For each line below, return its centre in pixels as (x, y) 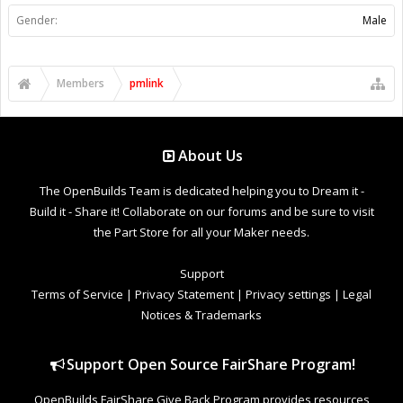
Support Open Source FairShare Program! (210, 364)
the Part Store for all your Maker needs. (201, 232)
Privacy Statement (184, 294)
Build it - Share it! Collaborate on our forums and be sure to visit (201, 211)
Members (81, 83)
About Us (211, 155)
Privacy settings (288, 294)
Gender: (37, 20)
